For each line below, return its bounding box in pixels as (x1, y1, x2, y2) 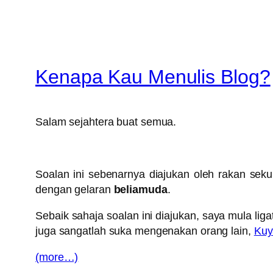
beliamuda (113, 183, 168, 196)
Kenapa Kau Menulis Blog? (35, 65, 271, 88)
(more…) (35, 251, 79, 264)
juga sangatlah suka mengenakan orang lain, (35, 225, 254, 238)
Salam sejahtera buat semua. (35, 116, 177, 129)
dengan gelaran (35, 183, 114, 196)
